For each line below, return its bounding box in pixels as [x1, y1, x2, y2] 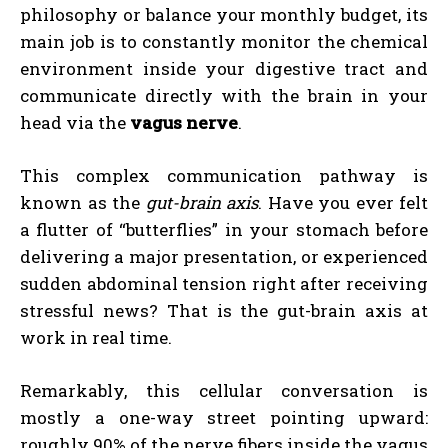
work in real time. [20, 325, 172, 349]
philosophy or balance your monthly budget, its [20, 2, 428, 26]
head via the [20, 110, 130, 134]
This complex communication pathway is [20, 163, 428, 187]
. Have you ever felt [258, 190, 428, 214]
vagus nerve [130, 110, 238, 134]
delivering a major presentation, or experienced [20, 244, 428, 268]
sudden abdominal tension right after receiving [20, 271, 428, 295]
